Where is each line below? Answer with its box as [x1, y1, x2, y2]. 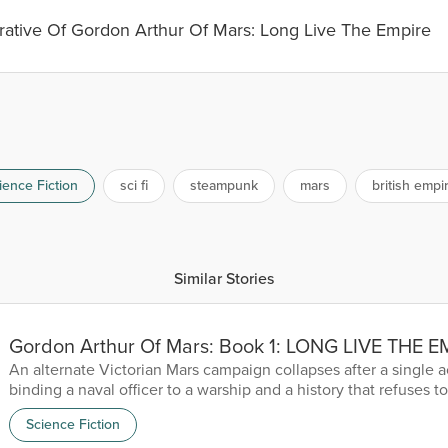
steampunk [189, 174, 258, 196]
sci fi [119, 174, 148, 196]
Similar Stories [174, 266, 274, 290]
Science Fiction [26, 413, 120, 435]
